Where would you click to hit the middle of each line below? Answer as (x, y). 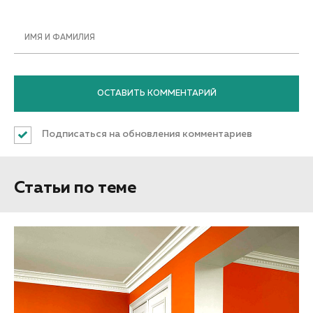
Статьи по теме (75, 188)
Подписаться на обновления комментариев (147, 134)
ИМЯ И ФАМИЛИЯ (60, 38)
